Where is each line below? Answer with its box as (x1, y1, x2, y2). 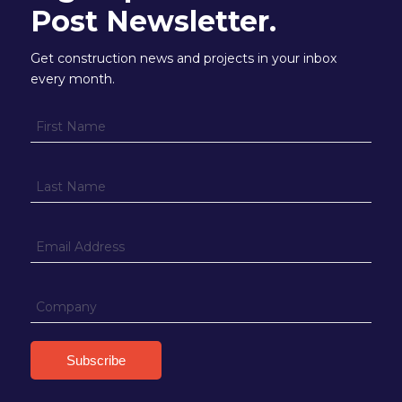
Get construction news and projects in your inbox (30, 50, 336, 67)
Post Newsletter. (30, 3, 276, 39)
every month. (30, 71, 115, 88)
